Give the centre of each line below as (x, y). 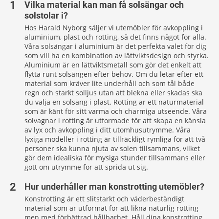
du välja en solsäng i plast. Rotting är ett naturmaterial (114, 102)
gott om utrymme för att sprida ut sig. (86, 167)
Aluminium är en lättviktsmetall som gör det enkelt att (113, 65)
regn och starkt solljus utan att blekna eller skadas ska (113, 93)
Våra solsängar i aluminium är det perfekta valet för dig (115, 46)
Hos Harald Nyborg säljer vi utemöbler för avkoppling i (114, 28)
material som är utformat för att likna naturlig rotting (111, 208)
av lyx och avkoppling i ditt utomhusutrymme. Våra (108, 130)
